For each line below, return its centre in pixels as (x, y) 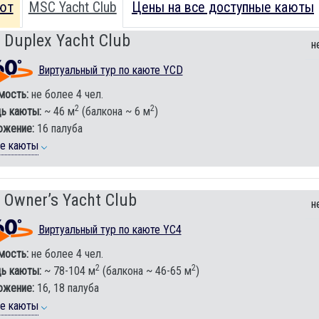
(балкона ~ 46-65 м (145, 271)
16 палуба (58, 128)
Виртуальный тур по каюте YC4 (110, 230)
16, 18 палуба (66, 288)
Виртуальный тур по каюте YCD (110, 70)
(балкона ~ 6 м (114, 111)
